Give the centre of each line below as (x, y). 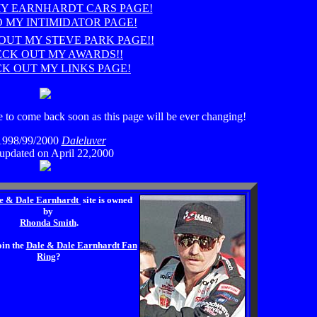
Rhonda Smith (48, 223)
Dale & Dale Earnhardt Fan (81, 246)
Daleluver (83, 141)
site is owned (106, 200)
